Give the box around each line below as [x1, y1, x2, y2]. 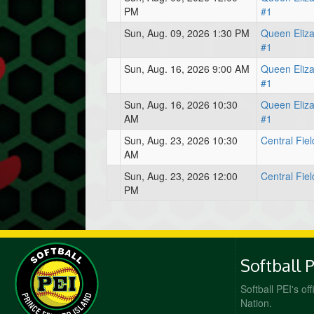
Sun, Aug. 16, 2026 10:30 [124, 97, 238, 111]
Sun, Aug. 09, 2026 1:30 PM [124, 26, 250, 40]
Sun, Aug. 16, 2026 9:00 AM [124, 62, 250, 76]
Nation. [240, 295, 272, 310]
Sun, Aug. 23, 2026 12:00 [124, 169, 238, 183]
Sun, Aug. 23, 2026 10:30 [124, 133, 238, 147]
